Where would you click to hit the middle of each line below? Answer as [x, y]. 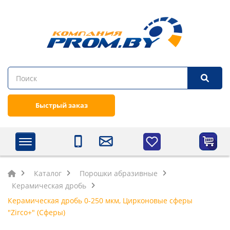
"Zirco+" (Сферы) [36, 212]
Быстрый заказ [61, 105]
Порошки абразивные [119, 173]
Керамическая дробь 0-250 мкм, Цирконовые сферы [100, 200]
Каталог [48, 173]
